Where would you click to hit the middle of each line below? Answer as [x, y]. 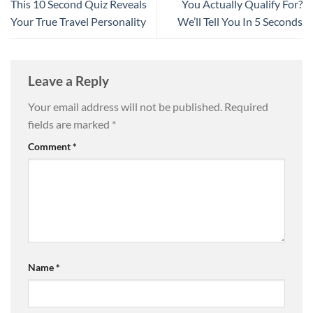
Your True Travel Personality [78, 22]
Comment [50, 147]
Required [246, 107]
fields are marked [70, 124]
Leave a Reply [70, 80]
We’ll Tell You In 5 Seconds [240, 22]
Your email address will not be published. [125, 107]
